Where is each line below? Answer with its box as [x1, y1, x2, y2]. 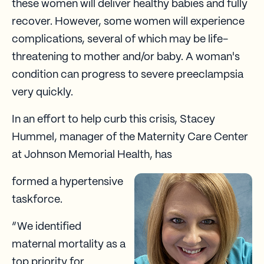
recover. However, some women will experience [12, 16, 245, 28]
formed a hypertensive [12, 177, 123, 188]
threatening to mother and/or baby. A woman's [12, 52, 240, 63]
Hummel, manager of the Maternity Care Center [12, 132, 248, 143]
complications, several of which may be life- [12, 34, 228, 45]
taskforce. [12, 194, 62, 206]
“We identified [12, 222, 81, 233]
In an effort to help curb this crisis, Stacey [12, 114, 215, 126]
